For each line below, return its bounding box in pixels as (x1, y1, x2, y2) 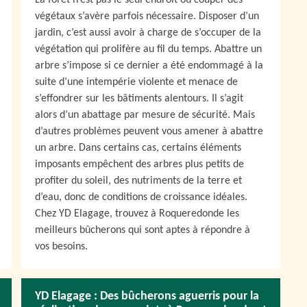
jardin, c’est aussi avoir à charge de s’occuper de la (35, 27, 261, 38)
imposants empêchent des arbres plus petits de (35, 159, 244, 170)
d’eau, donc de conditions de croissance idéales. (35, 192, 247, 203)
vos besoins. (35, 241, 88, 252)
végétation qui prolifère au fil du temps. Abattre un (35, 44, 262, 55)
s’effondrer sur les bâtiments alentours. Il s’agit (35, 93, 243, 104)
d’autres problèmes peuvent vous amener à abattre (35, 126, 263, 137)
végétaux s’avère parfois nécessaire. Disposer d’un (35, 11, 259, 22)
